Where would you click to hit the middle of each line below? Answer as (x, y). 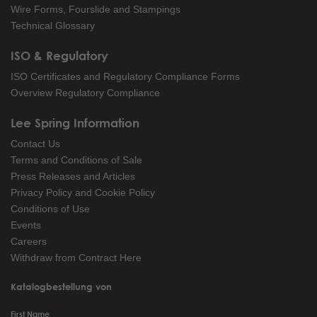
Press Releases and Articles (73, 176)
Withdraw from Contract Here (76, 257)
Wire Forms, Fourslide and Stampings (96, 9)
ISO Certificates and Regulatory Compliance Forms (125, 76)
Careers (29, 241)
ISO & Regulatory (59, 55)
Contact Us (35, 143)
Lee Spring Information (75, 122)
